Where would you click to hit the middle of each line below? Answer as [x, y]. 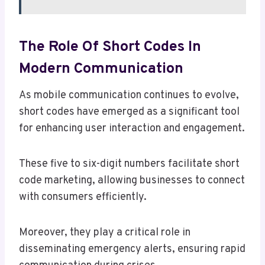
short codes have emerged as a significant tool [129, 112]
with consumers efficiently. [83, 198]
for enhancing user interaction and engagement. [132, 129]
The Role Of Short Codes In [110, 47]
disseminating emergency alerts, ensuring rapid [132, 250]
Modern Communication [101, 69]
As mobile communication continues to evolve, [129, 96]
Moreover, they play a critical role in [105, 233]
